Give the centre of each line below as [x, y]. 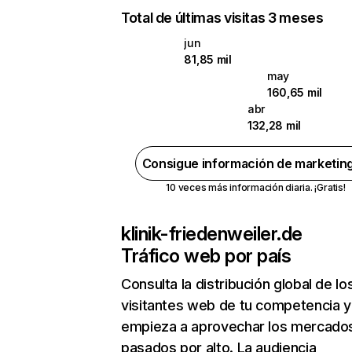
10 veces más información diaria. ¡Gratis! [256, 187]
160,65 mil [294, 92]
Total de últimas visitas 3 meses [222, 18]
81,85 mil [208, 59]
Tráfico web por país [206, 256]
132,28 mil [274, 125]
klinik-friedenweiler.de [212, 234]
